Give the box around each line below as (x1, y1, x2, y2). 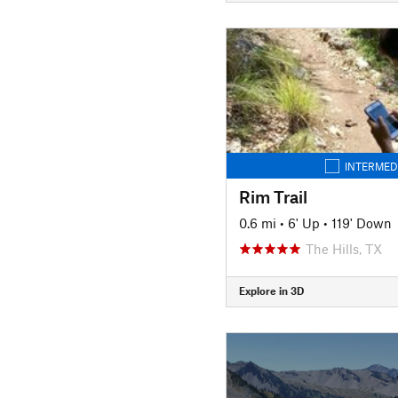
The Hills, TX (305, 240, 382, 257)
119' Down (330, 214, 392, 231)
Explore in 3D (238, 284, 304, 297)
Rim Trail (238, 186, 307, 207)
